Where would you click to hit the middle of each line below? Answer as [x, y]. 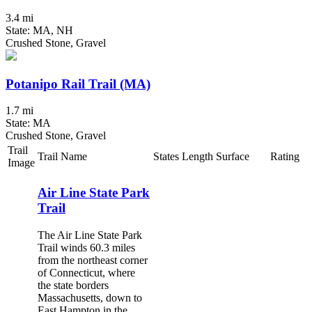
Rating [285, 157]
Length [197, 157]
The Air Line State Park [90, 235]
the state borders [73, 285]
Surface [233, 157]
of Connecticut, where [86, 272]
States [166, 157]
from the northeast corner [93, 260]
